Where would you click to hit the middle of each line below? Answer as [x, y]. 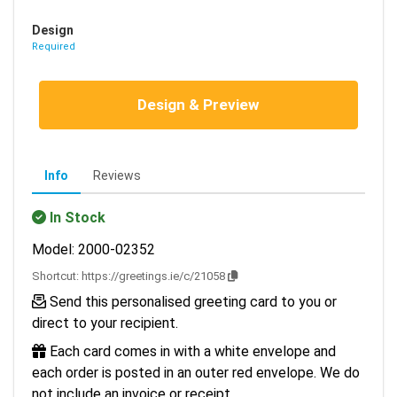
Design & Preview [198, 105]
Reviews [117, 175]
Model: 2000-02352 [93, 249]
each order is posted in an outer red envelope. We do [196, 373]
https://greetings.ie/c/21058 [153, 276]
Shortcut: [57, 276]
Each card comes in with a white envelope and [191, 351]
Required [54, 47]
